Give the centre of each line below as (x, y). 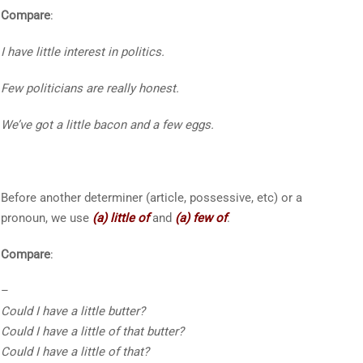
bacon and (121, 124)
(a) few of (201, 218)
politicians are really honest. (100, 88)
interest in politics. (112, 51)
